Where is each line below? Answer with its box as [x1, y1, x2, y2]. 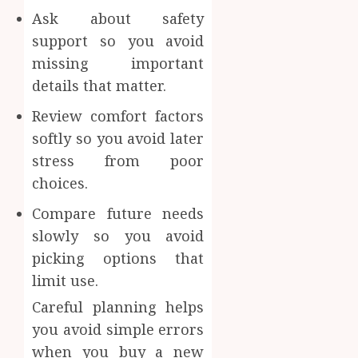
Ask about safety [32, 9, 205, 29]
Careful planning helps [32, 297, 205, 317]
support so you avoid [32, 31, 205, 51]
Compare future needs [32, 204, 205, 224]
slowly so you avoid [32, 226, 205, 246]
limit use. [32, 271, 98, 291]
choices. [32, 173, 88, 193]
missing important [32, 54, 205, 74]
